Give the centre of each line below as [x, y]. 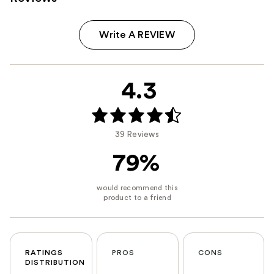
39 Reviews [137, 135]
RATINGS [44, 253]
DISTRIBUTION [55, 263]
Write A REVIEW [137, 35]
